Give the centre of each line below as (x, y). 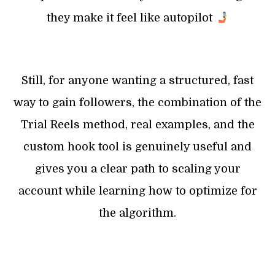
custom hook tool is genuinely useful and (137, 147)
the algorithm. (137, 213)
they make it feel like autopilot (131, 18)
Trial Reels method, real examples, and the (137, 125)
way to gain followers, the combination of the (137, 103)
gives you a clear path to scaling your (137, 169)
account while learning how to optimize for (137, 191)
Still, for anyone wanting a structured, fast (137, 81)
